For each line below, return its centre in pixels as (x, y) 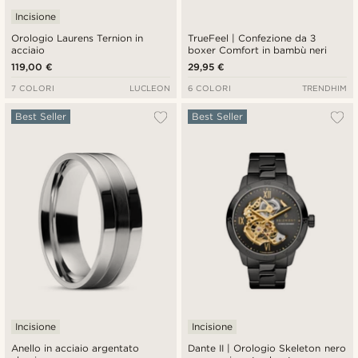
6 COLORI (210, 88)
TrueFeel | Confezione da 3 (252, 38)
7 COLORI (33, 88)
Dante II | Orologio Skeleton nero (267, 348)
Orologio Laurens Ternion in (78, 38)
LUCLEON (149, 88)
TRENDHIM (324, 88)
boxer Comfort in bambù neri (258, 50)
